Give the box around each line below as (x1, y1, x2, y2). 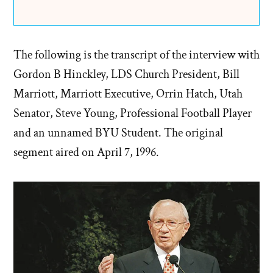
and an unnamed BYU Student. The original (13, 125, 223, 141)
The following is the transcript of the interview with (13, 47, 260, 63)
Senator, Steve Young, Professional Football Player (13, 105, 252, 122)
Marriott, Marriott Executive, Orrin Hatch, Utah (13, 86, 243, 102)
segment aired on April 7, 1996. (13, 144, 159, 161)
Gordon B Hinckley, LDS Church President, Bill (13, 66, 239, 83)
